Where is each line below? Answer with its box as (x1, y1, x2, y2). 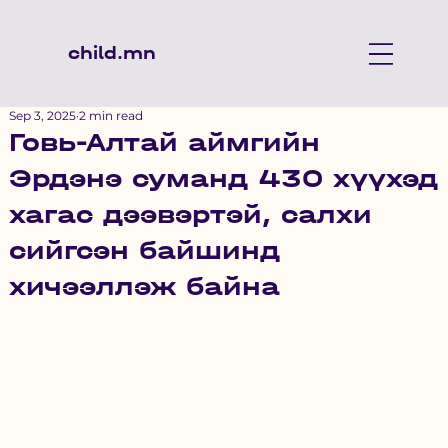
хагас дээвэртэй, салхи (8, 199, 372, 230)
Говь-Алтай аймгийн (8, 127, 320, 158)
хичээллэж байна (8, 271, 280, 302)
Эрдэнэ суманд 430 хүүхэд (8, 163, 438, 194)
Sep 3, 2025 (8, 108, 76, 123)
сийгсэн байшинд (8, 235, 280, 266)
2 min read (78, 108, 143, 123)
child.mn (67, 42, 156, 64)
